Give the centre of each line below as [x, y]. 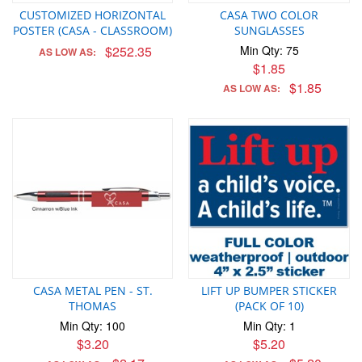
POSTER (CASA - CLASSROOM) [93, 30]
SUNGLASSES [269, 30]
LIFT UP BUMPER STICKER [269, 291]
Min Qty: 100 [93, 326]
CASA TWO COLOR [269, 15]
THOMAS [93, 306]
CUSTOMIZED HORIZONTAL [93, 15]
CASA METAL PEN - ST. [93, 291]
